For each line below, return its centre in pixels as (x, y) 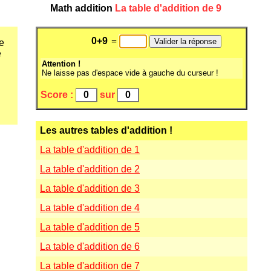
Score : (57, 95)
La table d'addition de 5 (90, 227)
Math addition (81, 8)
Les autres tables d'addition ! (106, 131)
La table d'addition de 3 (90, 189)
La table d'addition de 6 (90, 247)
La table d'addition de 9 (167, 8)
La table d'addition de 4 (90, 208)
